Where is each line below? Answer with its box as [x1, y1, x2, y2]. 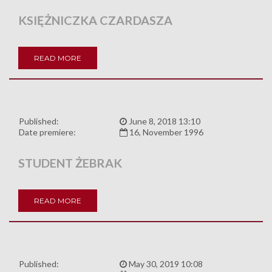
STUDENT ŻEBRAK [18, 155, 122, 170]
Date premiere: [19, 126, 76, 137]
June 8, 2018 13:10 [127, 115, 200, 126]
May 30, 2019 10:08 [127, 258, 203, 269]
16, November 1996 [127, 126, 203, 137]
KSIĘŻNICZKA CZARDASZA [18, 12, 172, 27]
